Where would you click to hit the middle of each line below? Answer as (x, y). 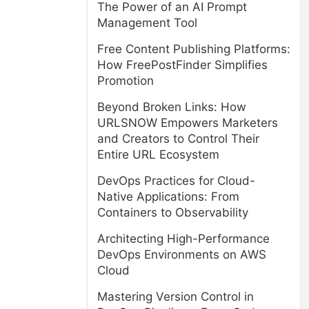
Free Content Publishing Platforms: (194, 49)
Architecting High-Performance (183, 239)
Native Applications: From (168, 197)
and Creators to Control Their (178, 139)
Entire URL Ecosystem (158, 154)
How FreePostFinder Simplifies (182, 65)
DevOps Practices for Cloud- (176, 181)
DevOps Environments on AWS (182, 255)
